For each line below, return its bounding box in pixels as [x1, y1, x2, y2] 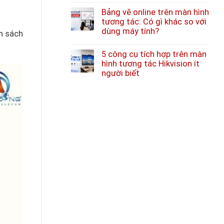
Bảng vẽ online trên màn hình [101, 7, 209, 17]
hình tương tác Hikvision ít [101, 58, 199, 68]
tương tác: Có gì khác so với [101, 16, 206, 26]
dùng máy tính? [101, 26, 159, 36]
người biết [101, 68, 139, 78]
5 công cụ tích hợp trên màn [101, 49, 206, 59]
